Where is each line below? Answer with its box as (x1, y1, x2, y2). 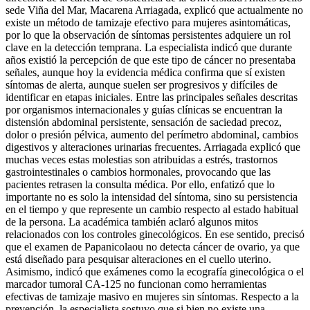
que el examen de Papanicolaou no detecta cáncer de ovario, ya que (6, 240, 300, 253)
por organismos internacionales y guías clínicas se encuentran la (6, 103, 282, 116)
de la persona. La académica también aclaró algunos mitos (6, 215, 258, 228)
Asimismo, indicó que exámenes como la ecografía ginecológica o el (6, 265, 304, 277)
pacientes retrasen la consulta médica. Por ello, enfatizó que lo (6, 178, 275, 190)
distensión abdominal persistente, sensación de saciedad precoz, (6, 116, 282, 128)
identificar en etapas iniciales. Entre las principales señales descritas (6, 91, 298, 103)
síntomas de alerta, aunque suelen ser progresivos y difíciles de (6, 78, 277, 91)
